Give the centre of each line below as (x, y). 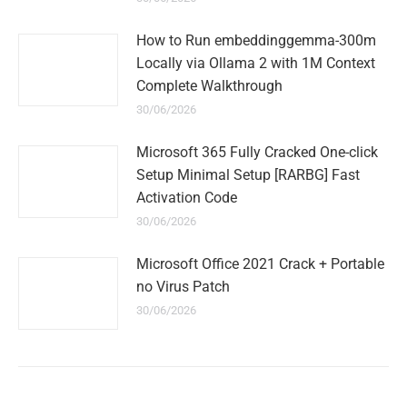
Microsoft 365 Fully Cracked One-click (257, 152)
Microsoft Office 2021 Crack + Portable (260, 264)
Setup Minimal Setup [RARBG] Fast (248, 175)
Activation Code (187, 198)
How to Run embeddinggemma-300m (256, 40)
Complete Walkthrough (209, 86)
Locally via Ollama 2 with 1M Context (256, 63)
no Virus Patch (183, 287)
